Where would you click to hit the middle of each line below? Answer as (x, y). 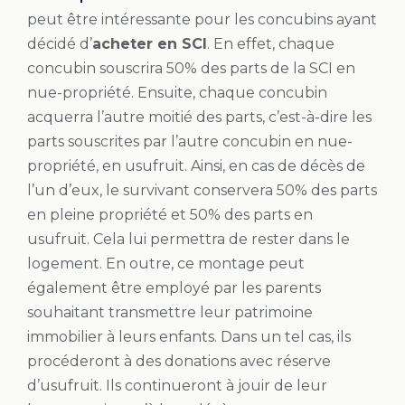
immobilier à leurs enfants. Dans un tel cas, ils (189, 336)
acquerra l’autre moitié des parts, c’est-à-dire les (199, 117)
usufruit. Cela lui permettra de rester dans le (188, 239)
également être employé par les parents (174, 287)
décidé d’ (60, 43)
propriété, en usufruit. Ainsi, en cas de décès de (196, 165)
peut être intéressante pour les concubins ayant (202, 19)
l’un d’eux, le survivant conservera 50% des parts (202, 190)
